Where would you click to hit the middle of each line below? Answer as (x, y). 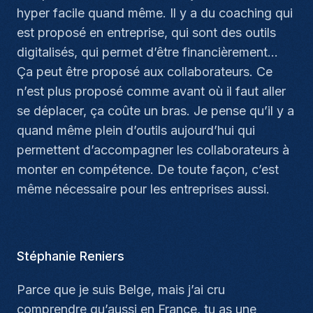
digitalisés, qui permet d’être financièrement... (147, 52)
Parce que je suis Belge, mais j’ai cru (121, 290)
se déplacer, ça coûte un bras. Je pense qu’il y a (155, 111)
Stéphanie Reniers (71, 256)
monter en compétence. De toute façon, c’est (148, 169)
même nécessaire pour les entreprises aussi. (143, 189)
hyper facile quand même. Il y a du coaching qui (155, 13)
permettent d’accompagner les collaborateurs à (153, 150)
